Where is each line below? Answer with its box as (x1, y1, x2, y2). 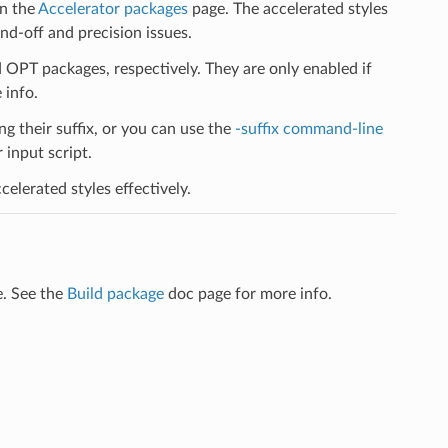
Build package (66, 285, 164, 302)
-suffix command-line (234, 120, 383, 137)
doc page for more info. (163, 285, 332, 302)
